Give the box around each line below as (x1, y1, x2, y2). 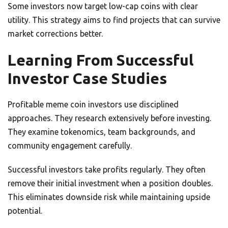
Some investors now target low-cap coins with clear (8, 2, 198, 11)
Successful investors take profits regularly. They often (8, 165, 206, 175)
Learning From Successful (8, 51, 193, 69)
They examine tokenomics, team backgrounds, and (8, 127, 195, 137)
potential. (8, 206, 42, 216)
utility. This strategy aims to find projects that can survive (8, 15, 220, 25)
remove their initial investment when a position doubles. (8, 179, 213, 188)
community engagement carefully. (8, 141, 132, 151)
